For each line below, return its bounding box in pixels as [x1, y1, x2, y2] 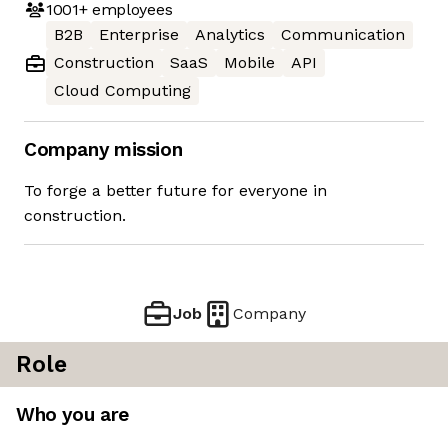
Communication [281, 25, 405, 45]
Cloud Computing [54, 81, 191, 101]
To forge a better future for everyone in [24, 181, 327, 201]
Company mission [24, 138, 183, 162]
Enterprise [99, 25, 179, 45]
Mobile [224, 53, 275, 73]
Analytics [195, 25, 265, 45]
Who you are [16, 403, 129, 427]
